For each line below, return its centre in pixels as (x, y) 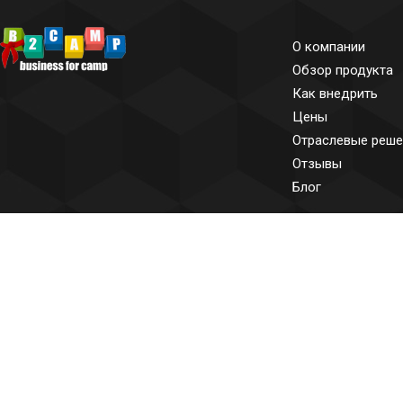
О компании (329, 47)
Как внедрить (335, 94)
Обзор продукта (343, 70)
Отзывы (317, 164)
